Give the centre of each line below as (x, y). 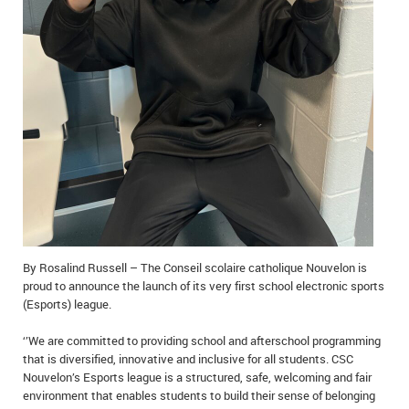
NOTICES (37, 137)
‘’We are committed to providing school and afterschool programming (202, 341)
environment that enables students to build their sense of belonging (199, 395)
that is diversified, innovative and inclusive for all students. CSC (188, 359)
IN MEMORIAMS (55, 17)
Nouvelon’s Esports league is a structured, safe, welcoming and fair (197, 377)
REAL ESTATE (48, 178)
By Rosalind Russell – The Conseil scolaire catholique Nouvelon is (195, 267)
